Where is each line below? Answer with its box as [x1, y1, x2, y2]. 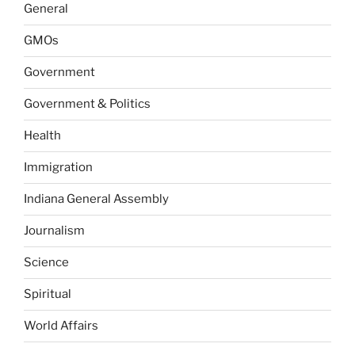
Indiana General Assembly [24, 192, 169, 207]
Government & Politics [24, 97, 151, 112]
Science [24, 255, 69, 270]
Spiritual [24, 287, 71, 302]
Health [24, 128, 61, 143]
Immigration [24, 160, 93, 175]
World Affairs [24, 319, 98, 334]
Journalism [24, 223, 85, 239]
